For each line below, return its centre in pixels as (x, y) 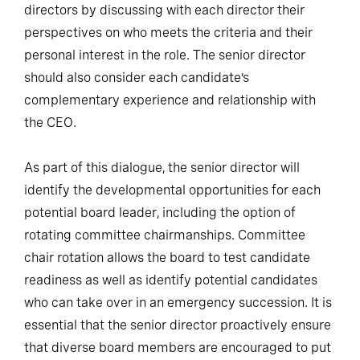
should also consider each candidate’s (137, 77)
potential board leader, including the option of (160, 212)
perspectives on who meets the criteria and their (168, 32)
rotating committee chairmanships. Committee (165, 235)
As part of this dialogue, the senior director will (162, 167)
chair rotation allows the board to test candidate (167, 257)
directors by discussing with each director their (164, 10)
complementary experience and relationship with (170, 100)
